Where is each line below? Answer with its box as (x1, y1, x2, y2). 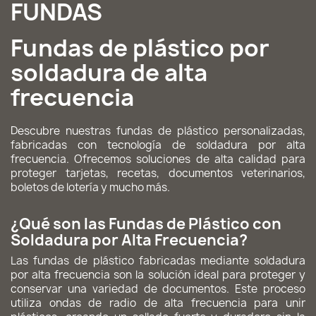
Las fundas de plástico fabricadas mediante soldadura (11, 253, 305, 268)
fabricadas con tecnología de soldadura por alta (11, 138, 305, 152)
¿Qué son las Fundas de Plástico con (11, 214, 281, 234)
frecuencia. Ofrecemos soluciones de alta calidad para (11, 152, 305, 166)
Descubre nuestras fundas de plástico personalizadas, (11, 123, 305, 138)
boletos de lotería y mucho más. (11, 180, 170, 195)
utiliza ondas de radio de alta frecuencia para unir (11, 296, 305, 310)
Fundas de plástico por (11, 32, 269, 63)
